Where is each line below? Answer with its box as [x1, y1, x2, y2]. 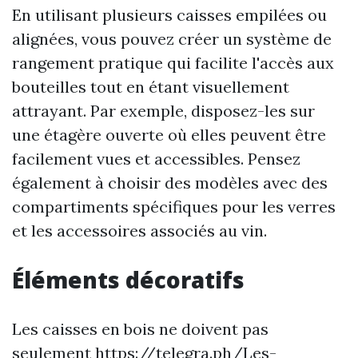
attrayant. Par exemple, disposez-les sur [12, 101, 315, 121]
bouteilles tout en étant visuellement [12, 77, 289, 97]
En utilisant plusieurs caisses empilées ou [12, 5, 327, 25]
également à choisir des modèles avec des [12, 173, 328, 193]
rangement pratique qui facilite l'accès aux [12, 53, 334, 73]
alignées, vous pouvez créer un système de [12, 29, 332, 49]
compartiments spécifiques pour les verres [12, 197, 336, 217]
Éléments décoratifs [12, 265, 245, 295]
